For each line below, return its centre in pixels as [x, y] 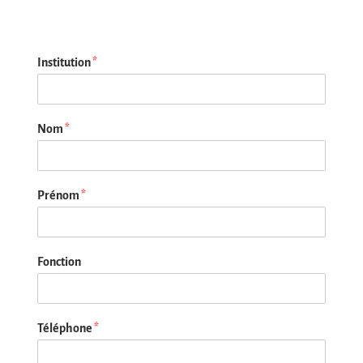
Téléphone [65, 329]
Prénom [59, 196]
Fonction [59, 262]
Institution [64, 63]
